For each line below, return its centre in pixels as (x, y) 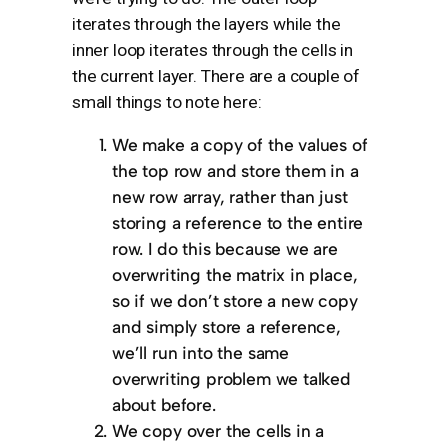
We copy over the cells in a (218, 431)
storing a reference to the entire (238, 223)
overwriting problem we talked (231, 379)
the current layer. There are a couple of (216, 75)
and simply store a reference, (226, 327)
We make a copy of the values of (240, 145)
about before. (164, 405)
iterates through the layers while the (206, 23)
